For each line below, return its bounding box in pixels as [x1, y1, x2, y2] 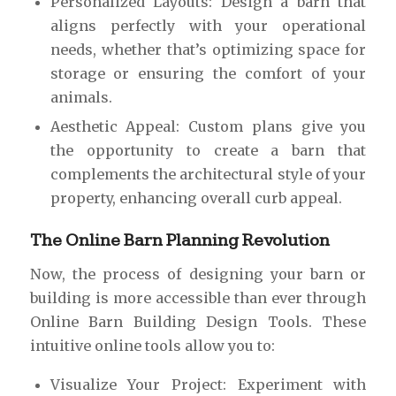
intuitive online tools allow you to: [29, 336, 275, 354]
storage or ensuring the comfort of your [49, 65, 367, 83]
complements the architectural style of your [49, 165, 367, 184]
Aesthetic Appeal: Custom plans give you [49, 118, 367, 136]
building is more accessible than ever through [29, 288, 367, 307]
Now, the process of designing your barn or [29, 264, 367, 283]
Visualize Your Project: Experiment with [49, 375, 367, 393]
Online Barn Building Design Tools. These [29, 312, 367, 331]
